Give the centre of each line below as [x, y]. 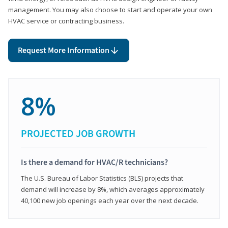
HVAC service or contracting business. [66, 21]
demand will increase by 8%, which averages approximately [113, 189]
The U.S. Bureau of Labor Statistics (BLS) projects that [102, 178]
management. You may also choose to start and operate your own [110, 9]
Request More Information [64, 50]
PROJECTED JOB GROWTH [78, 134]
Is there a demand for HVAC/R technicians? [94, 162]
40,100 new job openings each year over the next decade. [110, 200]
